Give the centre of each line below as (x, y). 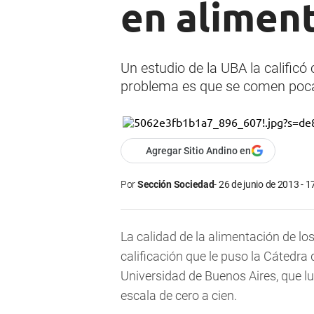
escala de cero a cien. (179, 296)
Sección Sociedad (176, 185)
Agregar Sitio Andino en (198, 151)
